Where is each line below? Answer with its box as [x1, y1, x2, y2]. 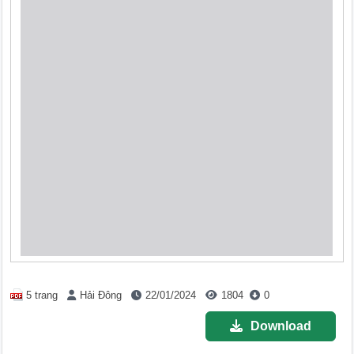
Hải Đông [80, 289, 122, 301]
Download [250, 319, 311, 333]
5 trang [26, 289, 58, 301]
